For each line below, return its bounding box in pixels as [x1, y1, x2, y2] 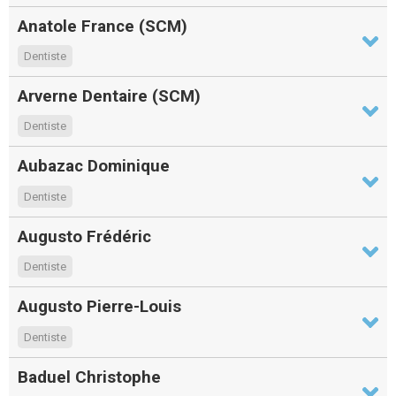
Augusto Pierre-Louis [18, 296, 181, 317]
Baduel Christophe [18, 366, 161, 387]
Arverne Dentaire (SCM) [18, 85, 201, 106]
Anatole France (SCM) [18, 15, 187, 36]
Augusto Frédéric [18, 225, 151, 247]
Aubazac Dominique [18, 156, 170, 177]
